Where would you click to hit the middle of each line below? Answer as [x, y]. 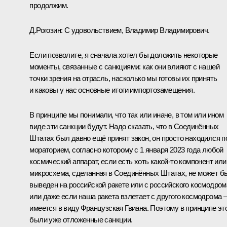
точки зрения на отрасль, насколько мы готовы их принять [123, 78]
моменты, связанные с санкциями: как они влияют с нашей [124, 66]
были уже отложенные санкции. [81, 219]
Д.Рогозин [45, 30]
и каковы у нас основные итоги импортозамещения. [112, 90]
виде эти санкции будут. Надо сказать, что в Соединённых [124, 126]
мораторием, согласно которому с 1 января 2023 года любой [126, 149]
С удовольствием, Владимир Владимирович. [136, 30]
